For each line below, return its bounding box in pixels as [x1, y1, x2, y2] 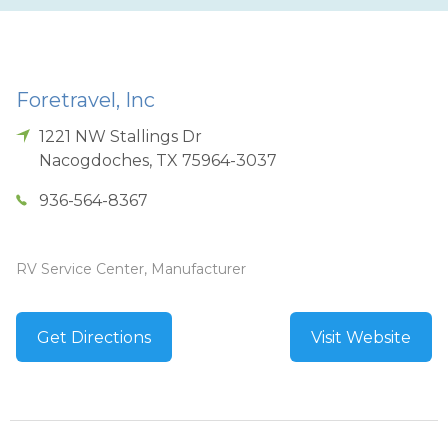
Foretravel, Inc [16, 87, 155, 112]
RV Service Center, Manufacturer [16, 259, 246, 278]
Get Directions [37, 327, 151, 347]
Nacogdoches [39, 150, 150, 170]
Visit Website [311, 327, 411, 347]
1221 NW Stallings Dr [39, 126, 203, 146]
